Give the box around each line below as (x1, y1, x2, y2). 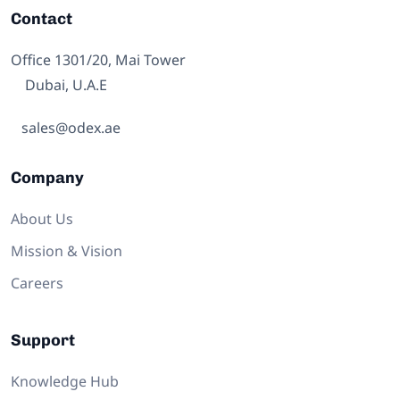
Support (11, 330, 75, 351)
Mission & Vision (11, 241, 122, 262)
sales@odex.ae (11, 118, 121, 138)
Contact (11, 9, 72, 29)
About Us (11, 209, 73, 229)
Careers (11, 273, 63, 294)
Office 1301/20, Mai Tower (11, 50, 186, 71)
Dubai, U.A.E (11, 75, 107, 96)
